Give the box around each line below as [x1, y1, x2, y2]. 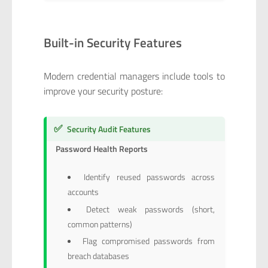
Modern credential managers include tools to [43, 68, 225, 83]
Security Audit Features [66, 123, 151, 136]
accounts [67, 185, 99, 199]
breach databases [67, 249, 129, 263]
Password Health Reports [56, 142, 148, 155]
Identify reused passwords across [84, 170, 215, 184]
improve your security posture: [43, 83, 163, 98]
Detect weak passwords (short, [86, 202, 215, 215]
